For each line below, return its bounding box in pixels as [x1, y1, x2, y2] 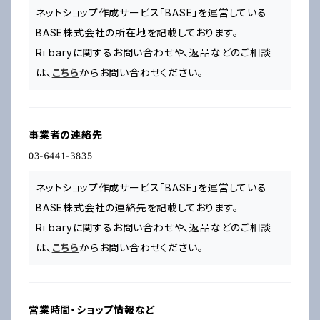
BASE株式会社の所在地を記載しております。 [36, 26, 239, 39]
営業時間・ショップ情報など [29, 304, 156, 316]
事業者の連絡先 [29, 129, 103, 141]
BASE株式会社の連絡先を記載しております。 [36, 201, 239, 214]
